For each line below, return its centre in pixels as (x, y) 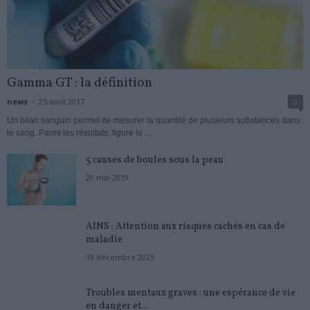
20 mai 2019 (107, 177)
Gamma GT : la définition (80, 83)
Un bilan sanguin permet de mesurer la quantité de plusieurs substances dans (154, 120)
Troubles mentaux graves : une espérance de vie (191, 293)
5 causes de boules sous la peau (155, 160)
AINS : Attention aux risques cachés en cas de (185, 226)
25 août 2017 (62, 101)
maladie (104, 239)
